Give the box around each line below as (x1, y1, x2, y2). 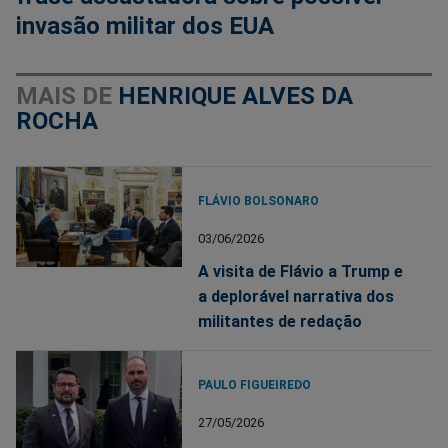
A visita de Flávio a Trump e (198, 262, 404, 282)
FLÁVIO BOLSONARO (198, 194, 320, 209)
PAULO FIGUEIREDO (198, 378, 312, 393)
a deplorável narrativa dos (198, 287, 395, 307)
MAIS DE (16, 82, 118, 111)
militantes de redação (198, 312, 363, 332)
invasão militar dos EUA (16, 12, 274, 41)
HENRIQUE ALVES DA (118, 82, 353, 111)
